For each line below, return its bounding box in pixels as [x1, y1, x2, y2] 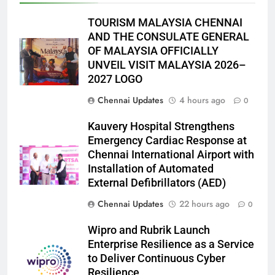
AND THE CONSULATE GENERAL [88, 30, 249, 43]
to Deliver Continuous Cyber [88, 252, 225, 265]
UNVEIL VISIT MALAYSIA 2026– [88, 58, 246, 71]
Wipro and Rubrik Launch [88, 223, 210, 236]
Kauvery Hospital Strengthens [88, 120, 234, 133]
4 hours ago [179, 93, 225, 106]
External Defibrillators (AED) [88, 176, 226, 189]
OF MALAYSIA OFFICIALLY [88, 44, 219, 57]
